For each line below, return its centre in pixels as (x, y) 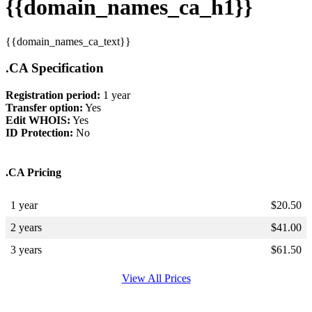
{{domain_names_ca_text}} (68, 41)
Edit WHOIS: (38, 120)
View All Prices (156, 278)
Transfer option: (44, 108)
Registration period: (53, 95)
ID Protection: (39, 133)
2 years (26, 227)
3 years (26, 249)
